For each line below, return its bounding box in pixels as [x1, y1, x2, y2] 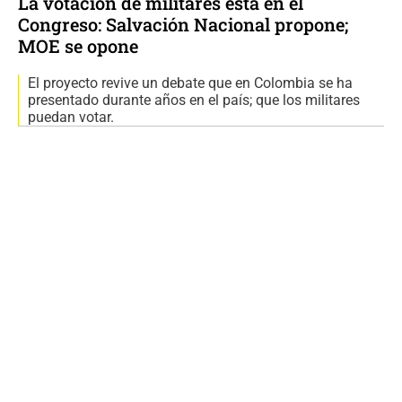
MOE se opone [18, 34, 138, 58]
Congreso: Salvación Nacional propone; [18, 13, 348, 37]
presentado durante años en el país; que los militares [28, 92, 360, 109]
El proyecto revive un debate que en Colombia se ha [28, 74, 353, 92]
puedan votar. [28, 109, 114, 127]
